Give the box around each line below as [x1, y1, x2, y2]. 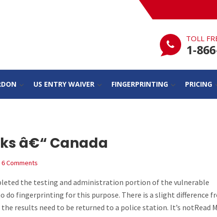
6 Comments [1, 158, 38, 167]
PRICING [185, 79, 212, 89]
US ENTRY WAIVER [33, 79, 94, 89]
